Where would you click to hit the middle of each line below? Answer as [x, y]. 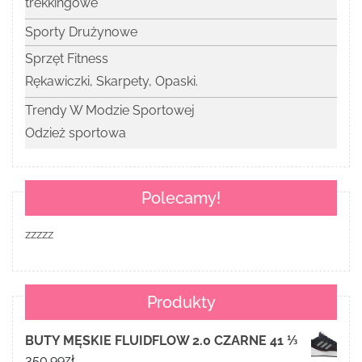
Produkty [181, 303]
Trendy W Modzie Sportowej [110, 111]
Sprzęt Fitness [67, 59]
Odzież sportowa [76, 133]
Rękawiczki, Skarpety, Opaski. [112, 82]
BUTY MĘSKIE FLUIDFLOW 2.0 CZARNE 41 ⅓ [161, 341]
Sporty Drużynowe [81, 32]
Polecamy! [181, 198]
